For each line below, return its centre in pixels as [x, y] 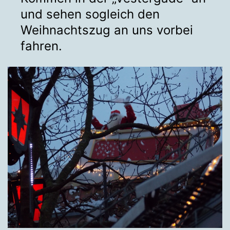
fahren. [41, 46]
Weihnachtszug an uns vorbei [107, 30]
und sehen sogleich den [90, 14]
